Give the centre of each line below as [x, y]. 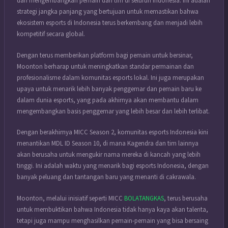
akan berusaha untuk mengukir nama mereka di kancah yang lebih [109, 155]
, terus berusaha [186, 198]
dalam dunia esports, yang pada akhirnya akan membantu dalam [108, 100]
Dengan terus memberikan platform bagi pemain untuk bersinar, [105, 55]
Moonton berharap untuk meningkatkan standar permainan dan [105, 66]
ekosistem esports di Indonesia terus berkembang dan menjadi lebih [110, 23]
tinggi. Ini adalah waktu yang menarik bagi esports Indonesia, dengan [113, 166]
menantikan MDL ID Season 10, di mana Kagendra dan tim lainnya [108, 144]
